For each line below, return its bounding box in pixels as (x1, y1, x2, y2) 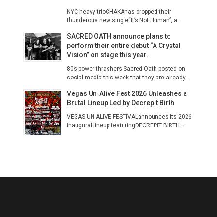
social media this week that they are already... (67, 74, 189, 81)
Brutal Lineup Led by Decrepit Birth (67, 98, 174, 107)
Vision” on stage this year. (67, 50, 148, 59)
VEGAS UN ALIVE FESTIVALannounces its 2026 (67, 113, 192, 120)
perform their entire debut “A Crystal (67, 41, 181, 49)
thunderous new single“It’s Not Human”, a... (67, 16, 182, 24)
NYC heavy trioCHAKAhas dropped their (67, 8, 171, 15)
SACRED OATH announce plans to (67, 32, 171, 40)
